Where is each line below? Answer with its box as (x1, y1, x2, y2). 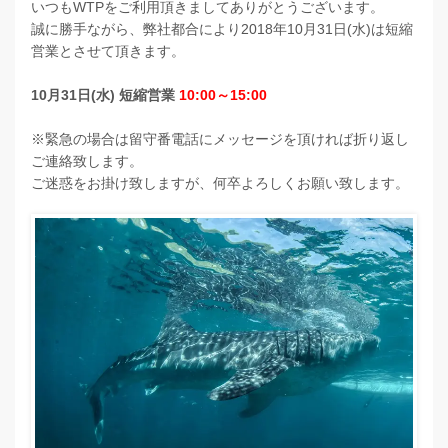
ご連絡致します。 (31, 153, 143, 169)
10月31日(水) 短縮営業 (31, 87, 179, 103)
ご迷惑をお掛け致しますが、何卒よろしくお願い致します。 (31, 175, 409, 191)
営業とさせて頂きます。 (31, 43, 185, 59)
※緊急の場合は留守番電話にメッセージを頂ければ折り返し (31, 131, 409, 147)
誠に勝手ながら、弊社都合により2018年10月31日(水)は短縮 (31, 21, 413, 37)
